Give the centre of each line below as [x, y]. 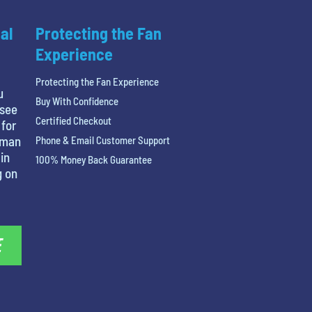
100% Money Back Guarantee [93, 160]
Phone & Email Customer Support [102, 140]
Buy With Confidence [77, 101]
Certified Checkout [73, 121]
